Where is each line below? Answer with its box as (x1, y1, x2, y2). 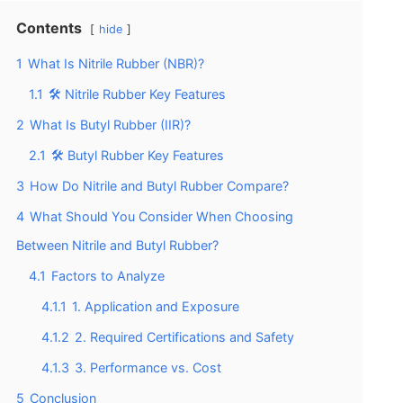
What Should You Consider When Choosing (30, 208, 293, 224)
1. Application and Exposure (72, 298, 239, 314)
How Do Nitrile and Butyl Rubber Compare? (30, 177, 289, 193)
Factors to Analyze (51, 267, 165, 283)
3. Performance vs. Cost (75, 359, 221, 375)
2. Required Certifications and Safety (75, 328, 294, 345)
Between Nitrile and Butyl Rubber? (16, 237, 219, 253)
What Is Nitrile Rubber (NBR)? (28, 55, 204, 71)
